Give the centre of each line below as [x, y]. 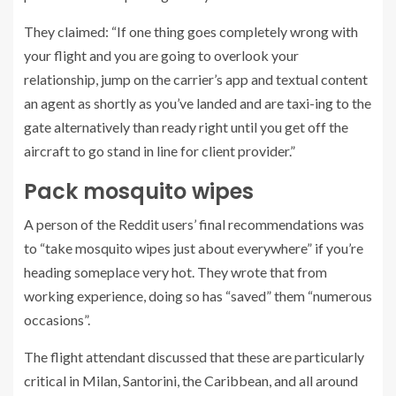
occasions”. [57, 320]
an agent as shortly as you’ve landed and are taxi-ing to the [198, 103]
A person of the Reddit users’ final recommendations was [194, 224]
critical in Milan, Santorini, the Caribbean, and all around [191, 381]
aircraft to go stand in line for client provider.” [161, 151]
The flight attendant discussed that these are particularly [194, 357]
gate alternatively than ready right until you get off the [186, 127]
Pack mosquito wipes [139, 191]
